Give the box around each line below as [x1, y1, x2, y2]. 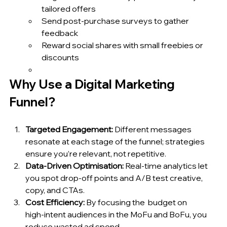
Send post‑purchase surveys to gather [42, 15, 191, 26]
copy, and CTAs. [25, 184, 85, 195]
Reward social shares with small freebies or [42, 40, 205, 50]
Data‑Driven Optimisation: [25, 160, 124, 171]
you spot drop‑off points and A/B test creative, [25, 172, 204, 183]
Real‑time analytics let [124, 160, 209, 171]
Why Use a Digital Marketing [9, 76, 177, 92]
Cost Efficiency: [25, 197, 85, 207]
